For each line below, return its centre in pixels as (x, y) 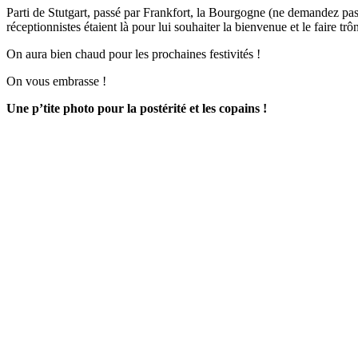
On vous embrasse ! (56, 81)
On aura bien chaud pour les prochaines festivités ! (133, 54)
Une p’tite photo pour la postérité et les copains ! (137, 108)
